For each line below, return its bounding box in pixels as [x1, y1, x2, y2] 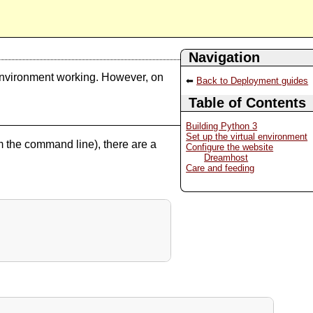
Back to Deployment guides [196, 75, 309, 86]
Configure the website [186, 142, 274, 152]
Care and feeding [186, 163, 255, 173]
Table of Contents [188, 95, 306, 110]
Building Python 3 [186, 121, 258, 131]
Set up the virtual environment [186, 131, 308, 142]
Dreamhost [204, 152, 249, 163]
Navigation [188, 50, 260, 65]
